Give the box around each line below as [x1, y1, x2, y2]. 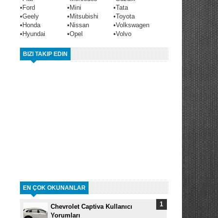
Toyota [116, 12, 135, 20]
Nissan [70, 21, 89, 29]
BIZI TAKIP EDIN [23, 51, 68, 57]
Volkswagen [116, 21, 149, 29]
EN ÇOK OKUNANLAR [23, 184, 86, 191]
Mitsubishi [70, 12, 98, 20]
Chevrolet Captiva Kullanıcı [51, 202, 132, 210]
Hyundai [22, 30, 45, 37]
